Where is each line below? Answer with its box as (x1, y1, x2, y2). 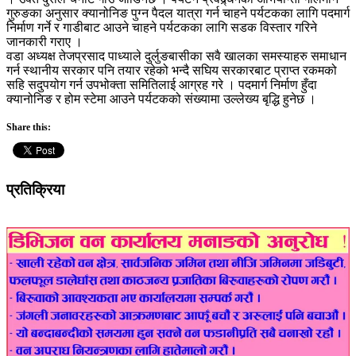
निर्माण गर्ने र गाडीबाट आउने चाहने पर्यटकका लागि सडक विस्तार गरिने (6, 21, 317, 34)
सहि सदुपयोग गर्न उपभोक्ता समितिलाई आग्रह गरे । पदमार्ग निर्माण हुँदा (6, 78, 317, 91)
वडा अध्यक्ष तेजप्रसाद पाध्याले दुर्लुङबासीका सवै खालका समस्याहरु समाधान (6, 49, 346, 63)
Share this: (6, 122, 51, 133)
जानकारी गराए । (6, 35, 83, 48)
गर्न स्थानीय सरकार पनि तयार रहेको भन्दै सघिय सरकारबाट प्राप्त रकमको (6, 64, 337, 77)
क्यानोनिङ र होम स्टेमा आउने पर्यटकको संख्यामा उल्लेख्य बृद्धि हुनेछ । (6, 92, 316, 106)
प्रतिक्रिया (6, 180, 64, 198)
